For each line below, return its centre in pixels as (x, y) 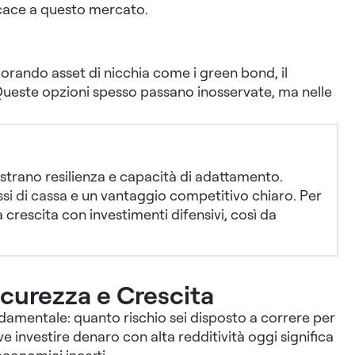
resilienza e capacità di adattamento (162, 176)
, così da (250, 214)
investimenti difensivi (157, 214)
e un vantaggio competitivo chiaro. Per (194, 195)
